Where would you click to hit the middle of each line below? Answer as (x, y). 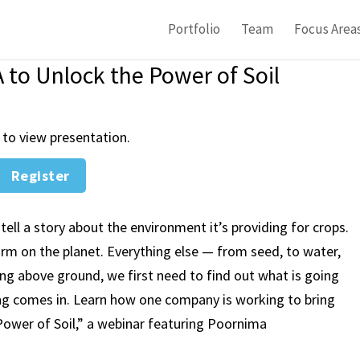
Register (40, 176)
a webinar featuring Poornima (177, 323)
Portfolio (194, 29)
